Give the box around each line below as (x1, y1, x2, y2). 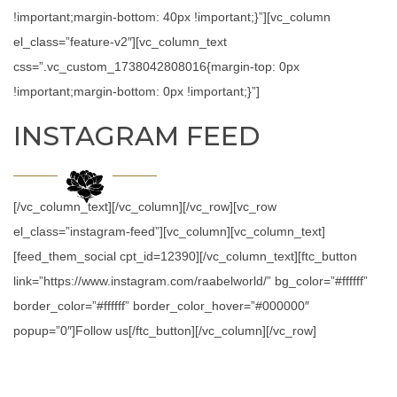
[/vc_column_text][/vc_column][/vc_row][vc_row (13, 199, 276, 214)
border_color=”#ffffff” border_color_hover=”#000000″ (13, 299, 309, 313)
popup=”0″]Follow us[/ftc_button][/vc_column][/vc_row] (13, 323, 316, 338)
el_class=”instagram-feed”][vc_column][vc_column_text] (13, 224, 325, 238)
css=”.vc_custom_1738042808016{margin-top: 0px (13, 59, 300, 74)
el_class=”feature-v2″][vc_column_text (13, 35, 227, 49)
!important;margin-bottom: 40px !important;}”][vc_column (13, 10, 331, 24)
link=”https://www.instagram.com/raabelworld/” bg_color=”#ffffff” (13, 274, 368, 288)
